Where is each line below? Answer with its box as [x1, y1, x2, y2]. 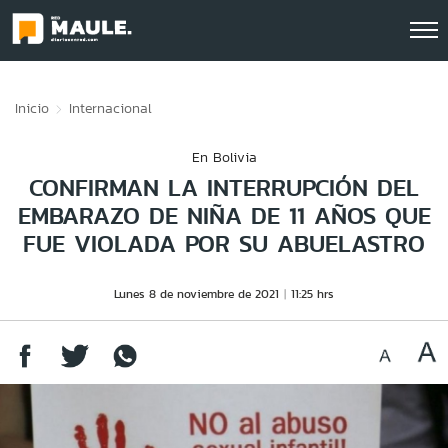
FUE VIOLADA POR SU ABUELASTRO [23, 226, 425, 261]
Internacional [69, 98, 152, 118]
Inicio [15, 98, 49, 118]
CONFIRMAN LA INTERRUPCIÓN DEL [29, 170, 419, 205]
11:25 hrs [291, 285, 334, 302]
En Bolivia [191, 147, 257, 167]
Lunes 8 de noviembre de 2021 [114, 285, 279, 302]
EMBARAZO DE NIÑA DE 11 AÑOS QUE [17, 198, 431, 233]
